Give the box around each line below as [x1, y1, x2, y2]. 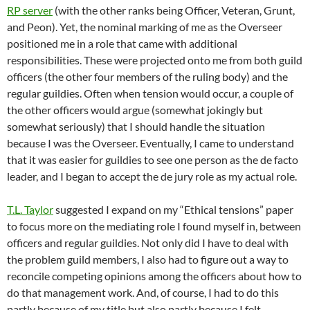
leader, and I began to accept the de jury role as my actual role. [7, 169, 297, 183]
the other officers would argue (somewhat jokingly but [7, 102, 263, 116]
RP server [7, 3, 53, 17]
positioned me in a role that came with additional [7, 36, 237, 50]
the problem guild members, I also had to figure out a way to [7, 252, 289, 266]
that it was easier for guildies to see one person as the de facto [7, 152, 298, 166]
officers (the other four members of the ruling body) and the [7, 69, 288, 83]
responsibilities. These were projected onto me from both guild [7, 53, 302, 66]
